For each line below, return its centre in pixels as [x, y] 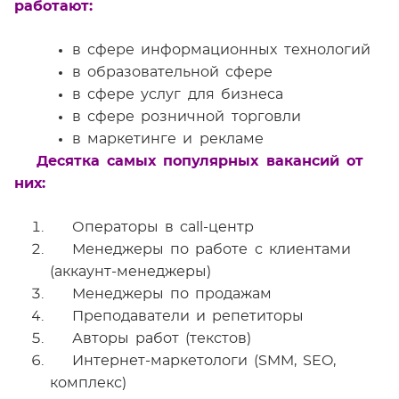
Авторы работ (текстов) [162, 338]
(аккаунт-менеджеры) [130, 272]
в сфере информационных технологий [221, 50]
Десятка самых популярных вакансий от [200, 161]
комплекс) [88, 383]
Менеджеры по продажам [172, 294]
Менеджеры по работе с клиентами [212, 249]
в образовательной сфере [173, 72]
